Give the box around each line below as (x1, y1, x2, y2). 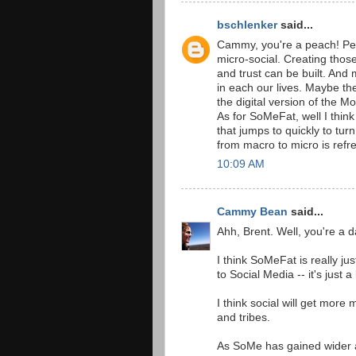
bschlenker (217, 18, 277, 31)
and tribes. (217, 311, 270, 323)
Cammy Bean (217, 205, 288, 218)
